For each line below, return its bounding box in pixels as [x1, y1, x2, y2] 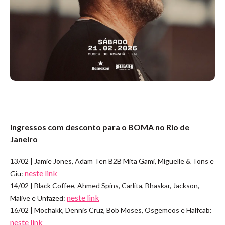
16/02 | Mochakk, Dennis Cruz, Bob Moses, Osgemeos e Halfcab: [10, 206, 212, 214]
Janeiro [10, 134, 38, 144]
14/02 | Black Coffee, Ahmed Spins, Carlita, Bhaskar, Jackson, [10, 181, 199, 190]
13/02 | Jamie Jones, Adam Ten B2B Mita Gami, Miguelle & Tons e [10, 157, 214, 165]
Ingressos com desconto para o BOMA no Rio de [10, 122, 189, 132]
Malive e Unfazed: [10, 194, 67, 202]
